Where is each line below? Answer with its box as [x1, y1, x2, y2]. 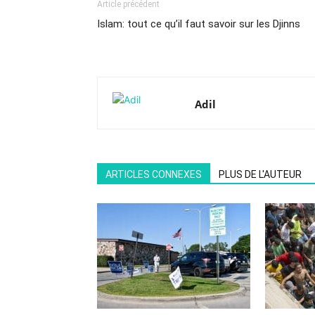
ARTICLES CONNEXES [105, 169, 202, 180]
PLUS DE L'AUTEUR [219, 169, 302, 180]
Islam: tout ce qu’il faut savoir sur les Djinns [97, 18, 300, 30]
